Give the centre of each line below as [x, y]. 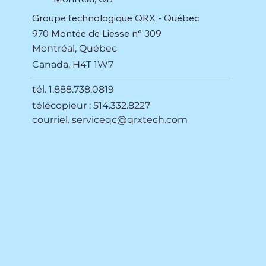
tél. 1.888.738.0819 [73, 90]
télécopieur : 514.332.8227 [91, 105]
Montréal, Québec [75, 49]
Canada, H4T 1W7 [73, 64]
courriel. [52, 120]
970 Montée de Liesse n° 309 [97, 33]
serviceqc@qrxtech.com [130, 120]
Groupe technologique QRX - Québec [116, 18]
